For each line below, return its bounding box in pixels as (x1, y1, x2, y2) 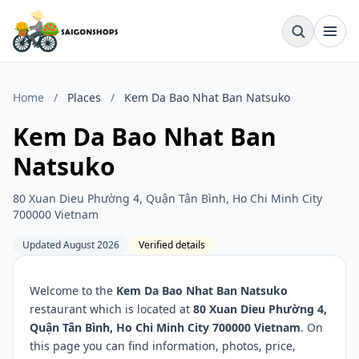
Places (67, 90, 101, 105)
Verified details (139, 238, 205, 252)
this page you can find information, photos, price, (30, 338, 296, 353)
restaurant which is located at (30, 301, 193, 317)
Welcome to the (30, 283, 116, 298)
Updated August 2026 (22, 238, 119, 252)
